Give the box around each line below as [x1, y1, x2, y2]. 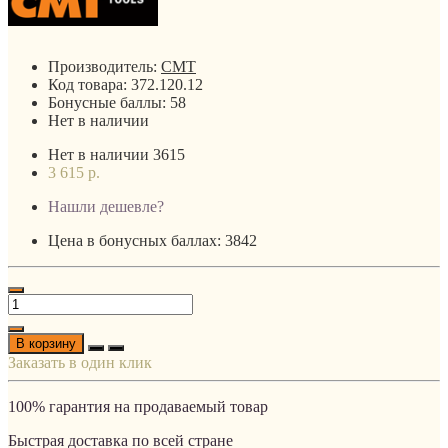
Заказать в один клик [8, 353, 152, 371]
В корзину [16, 335, 76, 351]
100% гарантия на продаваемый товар [8, 397, 268, 415]
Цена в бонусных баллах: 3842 [48, 231, 257, 249]
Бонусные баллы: [48, 93, 170, 111]
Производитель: [48, 57, 161, 75]
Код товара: [48, 75, 131, 93]
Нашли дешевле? [48, 197, 164, 215]
